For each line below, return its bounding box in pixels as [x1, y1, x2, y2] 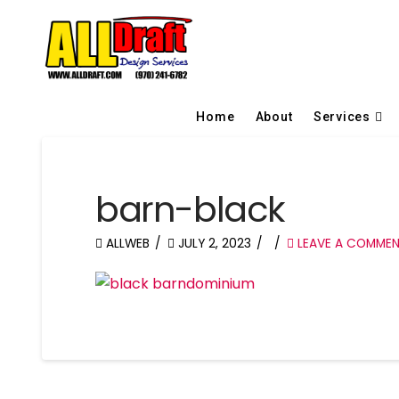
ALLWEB [102, 234, 151, 252]
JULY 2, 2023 [175, 234, 252, 252]
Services [313, 109, 370, 124]
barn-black [95, 183, 286, 234]
